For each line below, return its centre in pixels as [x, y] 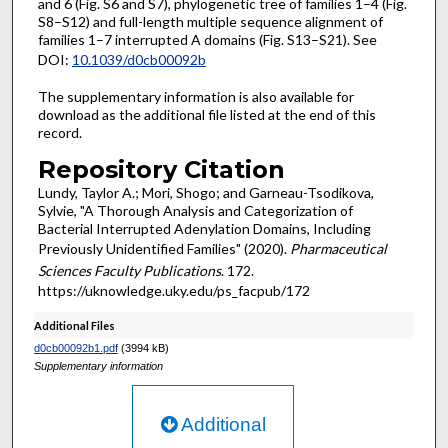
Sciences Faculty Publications [129, 270]
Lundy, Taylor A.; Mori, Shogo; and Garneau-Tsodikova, [205, 192]
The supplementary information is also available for [195, 96]
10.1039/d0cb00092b [138, 60]
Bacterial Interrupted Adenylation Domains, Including [204, 228]
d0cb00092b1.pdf [75, 348]
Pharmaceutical [338, 248]
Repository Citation [161, 169]
